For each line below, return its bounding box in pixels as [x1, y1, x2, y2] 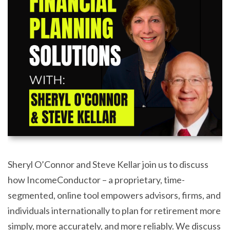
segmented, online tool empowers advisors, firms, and [8, 189, 221, 201]
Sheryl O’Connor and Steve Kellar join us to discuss [8, 159, 208, 170]
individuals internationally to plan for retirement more [8, 205, 221, 216]
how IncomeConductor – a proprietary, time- [8, 174, 185, 185]
